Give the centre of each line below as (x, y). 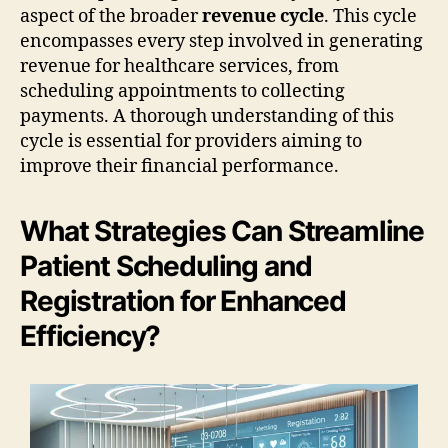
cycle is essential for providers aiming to (191, 142)
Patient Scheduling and (166, 266)
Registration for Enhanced (183, 301)
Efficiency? (90, 336)
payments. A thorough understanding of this (207, 117)
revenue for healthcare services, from (179, 67)
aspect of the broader (111, 17)
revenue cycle (263, 17)
